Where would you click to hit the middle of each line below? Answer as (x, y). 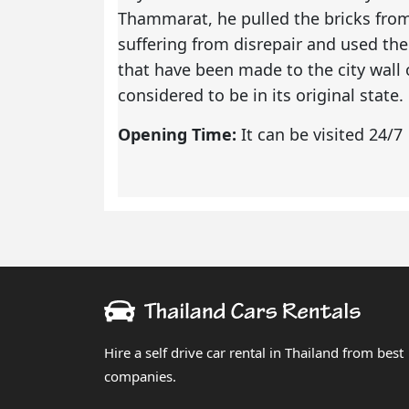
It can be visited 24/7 (322, 134)
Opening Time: (179, 134)
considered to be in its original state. (261, 94)
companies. (140, 376)
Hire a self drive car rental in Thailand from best (254, 352)
